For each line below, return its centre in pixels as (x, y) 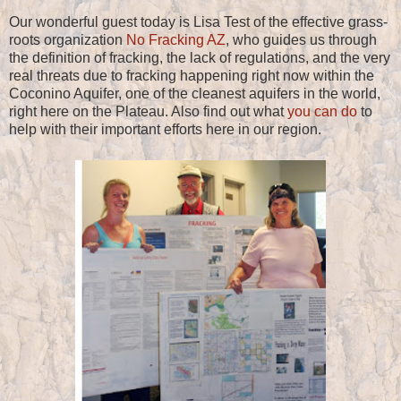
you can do (322, 111)
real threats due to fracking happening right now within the (192, 75)
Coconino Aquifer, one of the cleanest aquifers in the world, (195, 93)
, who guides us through (301, 39)
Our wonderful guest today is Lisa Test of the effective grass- (198, 21)
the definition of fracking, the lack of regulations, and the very (200, 57)
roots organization (68, 39)
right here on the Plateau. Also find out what (148, 111)
